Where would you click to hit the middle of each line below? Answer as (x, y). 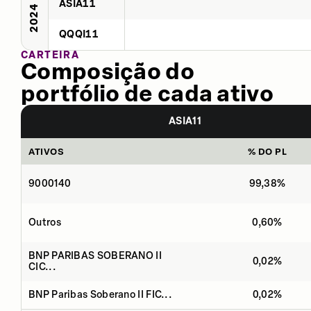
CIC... (42, 267)
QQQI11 (79, 34)
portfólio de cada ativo (147, 93)
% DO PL (267, 151)
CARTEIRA (50, 55)
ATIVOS (47, 151)
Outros (45, 222)
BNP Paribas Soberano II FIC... (100, 294)
